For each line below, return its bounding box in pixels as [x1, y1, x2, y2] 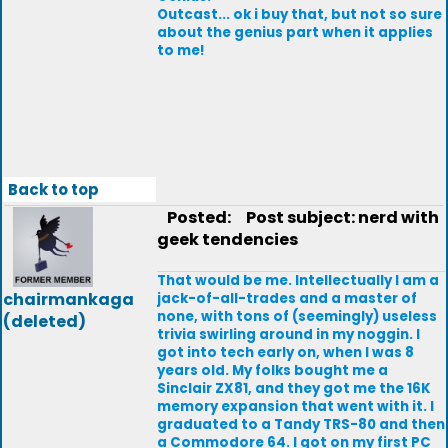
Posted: [167, 206, 234, 229]
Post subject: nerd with [237, 206, 439, 229]
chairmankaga [3, 288, 134, 311]
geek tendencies [157, 228, 298, 251]
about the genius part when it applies [157, 23, 433, 42]
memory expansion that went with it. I [157, 397, 434, 416]
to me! [157, 41, 205, 60]
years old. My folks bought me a [157, 361, 388, 380]
